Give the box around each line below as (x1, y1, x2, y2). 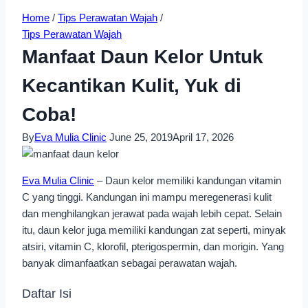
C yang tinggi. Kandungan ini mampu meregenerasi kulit (22, 191, 272, 203)
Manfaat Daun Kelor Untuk (22, 46, 263, 67)
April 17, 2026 (173, 131, 234, 143)
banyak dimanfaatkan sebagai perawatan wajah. (22, 257, 237, 269)
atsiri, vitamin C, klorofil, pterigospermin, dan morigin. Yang (22, 241, 284, 252)
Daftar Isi (22, 287, 71, 300)
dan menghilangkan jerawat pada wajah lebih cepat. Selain (22, 208, 282, 219)
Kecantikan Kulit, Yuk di (22, 75, 241, 96)
